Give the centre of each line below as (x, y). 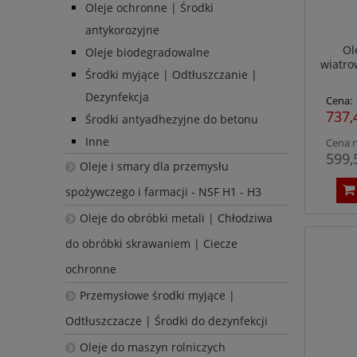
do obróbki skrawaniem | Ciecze (151, 244)
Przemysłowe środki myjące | (157, 296)
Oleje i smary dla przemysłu (154, 167)
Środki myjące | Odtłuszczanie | (171, 75)
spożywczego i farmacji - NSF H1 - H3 (163, 192)
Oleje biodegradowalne (147, 53)
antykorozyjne (122, 30)
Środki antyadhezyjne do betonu (172, 120)
